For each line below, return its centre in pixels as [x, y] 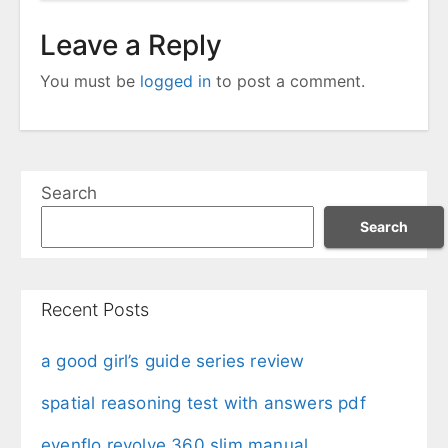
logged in [175, 81]
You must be [90, 81]
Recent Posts [95, 310]
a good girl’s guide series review [173, 361]
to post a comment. [288, 81]
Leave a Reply [131, 45]
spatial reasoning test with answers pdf [203, 403]
